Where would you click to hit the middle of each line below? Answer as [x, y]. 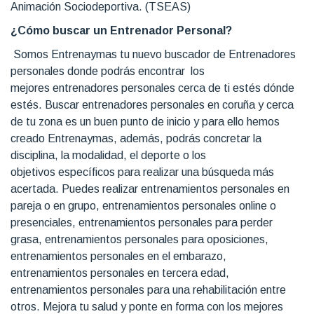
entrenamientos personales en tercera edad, [120, 273]
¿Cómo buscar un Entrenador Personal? [121, 30]
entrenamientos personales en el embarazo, [118, 256]
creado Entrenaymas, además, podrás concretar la [136, 138]
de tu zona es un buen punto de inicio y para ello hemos [145, 121]
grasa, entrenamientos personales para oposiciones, [139, 239]
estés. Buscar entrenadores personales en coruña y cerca [152, 104]
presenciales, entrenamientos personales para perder [142, 222]
